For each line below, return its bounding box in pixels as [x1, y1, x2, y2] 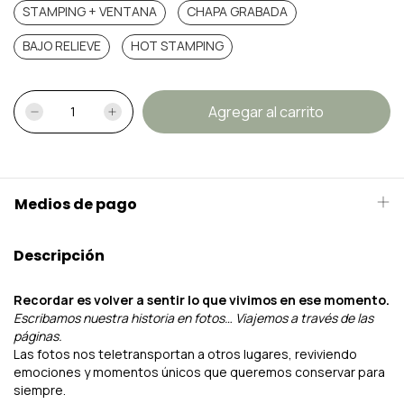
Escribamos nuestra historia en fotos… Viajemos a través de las [14, 309, 373, 327]
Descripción [14, 245, 105, 267]
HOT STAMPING [131, 37, 224, 55]
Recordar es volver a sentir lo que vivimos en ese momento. [14, 291, 390, 309]
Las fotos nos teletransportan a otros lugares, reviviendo [14, 345, 357, 363]
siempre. [14, 381, 66, 399]
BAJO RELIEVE [23, 37, 101, 55]
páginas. [14, 327, 62, 345]
